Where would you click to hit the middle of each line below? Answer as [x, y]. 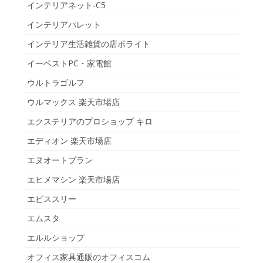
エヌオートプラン [60, 160]
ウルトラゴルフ [56, 82]
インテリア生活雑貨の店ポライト [89, 43]
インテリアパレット [64, 24]
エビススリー [52, 198]
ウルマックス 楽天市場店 [73, 102]
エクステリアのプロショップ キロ [90, 121]
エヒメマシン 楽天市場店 [73, 179]
